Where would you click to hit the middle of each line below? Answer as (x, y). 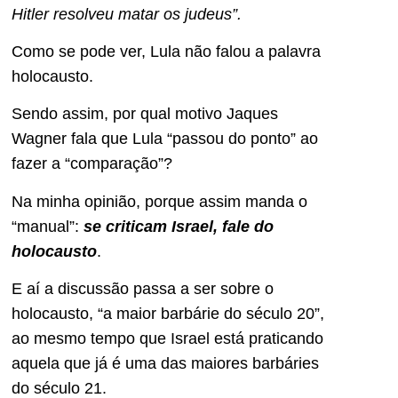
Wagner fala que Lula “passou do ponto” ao (165, 139)
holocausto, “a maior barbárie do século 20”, (168, 314)
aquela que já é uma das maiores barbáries (165, 364)
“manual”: (48, 226)
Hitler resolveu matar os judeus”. (127, 14)
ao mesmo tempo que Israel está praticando (167, 339)
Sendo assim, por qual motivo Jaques (145, 114)
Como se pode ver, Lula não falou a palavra (166, 52)
